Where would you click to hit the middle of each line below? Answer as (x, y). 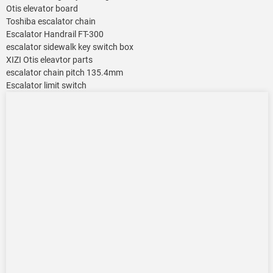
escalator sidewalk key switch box (70, 47)
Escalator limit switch (46, 86)
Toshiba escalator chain (51, 22)
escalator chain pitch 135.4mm (65, 73)
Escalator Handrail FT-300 (55, 34)
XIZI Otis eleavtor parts (49, 60)
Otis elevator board (42, 9)
